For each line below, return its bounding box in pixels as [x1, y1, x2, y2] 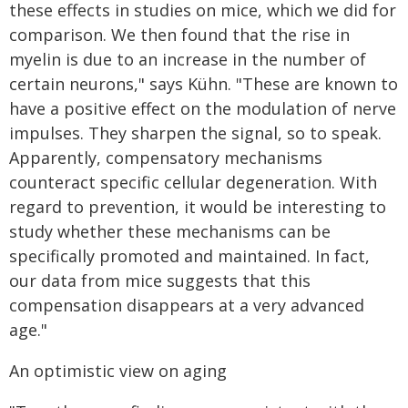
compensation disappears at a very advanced [9, 294, 364, 316]
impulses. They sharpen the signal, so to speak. [9, 122, 382, 144]
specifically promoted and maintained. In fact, [9, 245, 370, 267]
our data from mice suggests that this [9, 270, 311, 291]
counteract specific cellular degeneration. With [9, 171, 377, 193]
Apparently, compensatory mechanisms [9, 147, 322, 168]
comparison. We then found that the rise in [9, 24, 350, 46]
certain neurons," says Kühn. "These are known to [9, 73, 398, 95]
